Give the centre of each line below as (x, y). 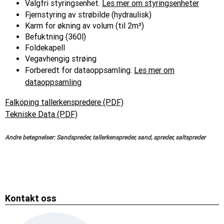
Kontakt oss (31, 198)
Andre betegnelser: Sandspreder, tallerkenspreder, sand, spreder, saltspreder (105, 137)
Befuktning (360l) (55, 36)
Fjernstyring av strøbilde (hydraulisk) (88, 14)
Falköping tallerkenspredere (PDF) (64, 102)
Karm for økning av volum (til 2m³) (84, 25)
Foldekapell (45, 47)
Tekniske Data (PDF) (41, 114)
